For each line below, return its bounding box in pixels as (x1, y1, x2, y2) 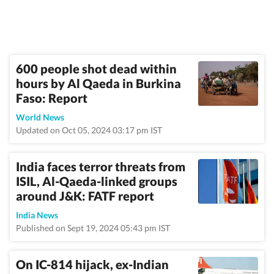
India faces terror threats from (16, 159, 185, 174)
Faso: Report (16, 91, 87, 105)
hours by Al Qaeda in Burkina (16, 76, 181, 91)
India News (16, 210, 58, 220)
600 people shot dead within (16, 61, 177, 76)
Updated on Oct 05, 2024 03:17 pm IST (16, 125, 162, 135)
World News (16, 112, 64, 122)
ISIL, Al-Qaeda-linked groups (16, 174, 177, 188)
